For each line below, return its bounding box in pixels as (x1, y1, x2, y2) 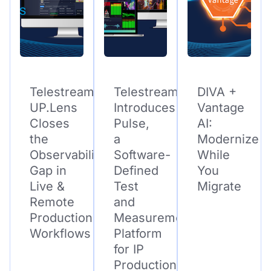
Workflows (30, 226, 91, 241)
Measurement (113, 211, 194, 226)
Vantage (197, 100, 245, 116)
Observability (30, 148, 105, 163)
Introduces (113, 100, 175, 116)
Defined (113, 163, 158, 178)
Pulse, (113, 116, 149, 131)
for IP (113, 242, 144, 257)
